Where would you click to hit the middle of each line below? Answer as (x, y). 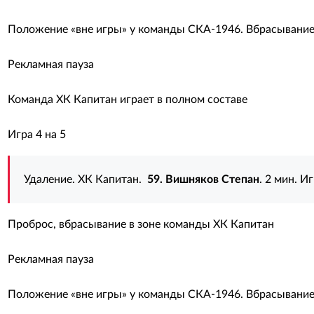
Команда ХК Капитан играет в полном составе (127, 100)
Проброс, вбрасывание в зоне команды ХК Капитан (141, 224)
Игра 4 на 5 (36, 135)
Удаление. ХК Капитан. (85, 179)
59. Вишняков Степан (203, 179)
